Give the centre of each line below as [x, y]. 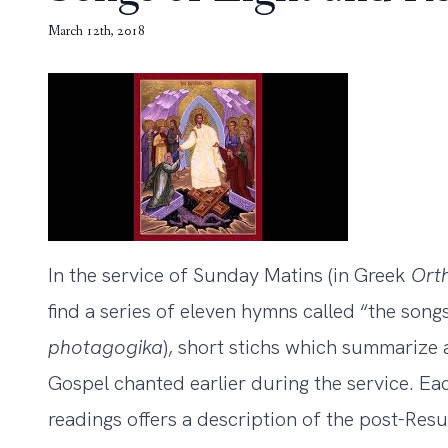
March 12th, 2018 [96, 31]
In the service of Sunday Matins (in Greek [229, 275]
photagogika [105, 347]
